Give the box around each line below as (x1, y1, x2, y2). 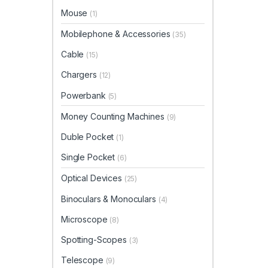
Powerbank (61, 90, 108, 100)
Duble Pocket (61, 132, 117, 142)
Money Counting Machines (61, 111, 167, 121)
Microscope (61, 214, 110, 224)
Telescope (61, 255, 106, 266)
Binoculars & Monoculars (61, 193, 159, 204)
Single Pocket (61, 152, 118, 163)
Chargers (61, 69, 99, 80)
